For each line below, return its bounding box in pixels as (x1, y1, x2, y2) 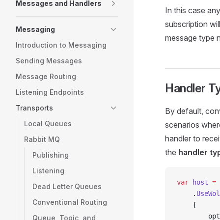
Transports (16, 104, 53, 112)
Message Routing (16, 72, 76, 81)
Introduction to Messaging (16, 41, 107, 49)
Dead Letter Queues (32, 182, 102, 191)
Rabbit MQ (24, 135, 60, 143)
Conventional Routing (32, 198, 107, 206)
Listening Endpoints (16, 88, 84, 96)
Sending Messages (16, 56, 82, 65)
